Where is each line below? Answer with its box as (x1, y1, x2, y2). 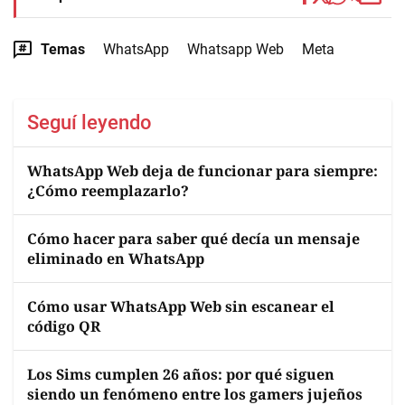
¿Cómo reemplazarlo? (27, 181, 189, 201)
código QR (27, 316, 100, 336)
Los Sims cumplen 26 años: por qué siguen (27, 364, 334, 384)
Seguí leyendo (27, 111, 152, 134)
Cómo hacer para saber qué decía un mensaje (27, 229, 360, 249)
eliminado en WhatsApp (27, 249, 204, 268)
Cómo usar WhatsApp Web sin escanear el (27, 297, 334, 316)
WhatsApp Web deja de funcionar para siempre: (27, 161, 378, 181)
